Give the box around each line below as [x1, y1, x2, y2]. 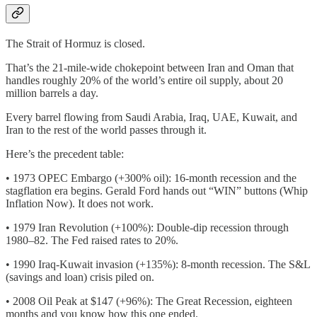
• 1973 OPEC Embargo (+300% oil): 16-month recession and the [6, 171, 296, 184]
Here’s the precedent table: [6, 147, 124, 160]
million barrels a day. [6, 86, 98, 99]
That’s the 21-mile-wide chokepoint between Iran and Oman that [6, 61, 294, 74]
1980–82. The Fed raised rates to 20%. [6, 234, 178, 246]
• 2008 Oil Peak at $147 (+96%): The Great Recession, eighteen [6, 294, 292, 307]
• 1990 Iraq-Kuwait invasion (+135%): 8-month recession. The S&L [6, 258, 310, 270]
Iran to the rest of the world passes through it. [6, 123, 207, 136]
